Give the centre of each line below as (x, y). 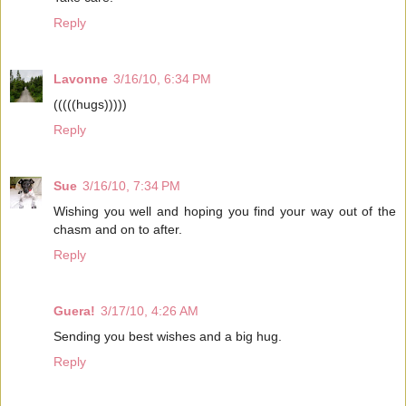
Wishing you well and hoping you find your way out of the (225, 211)
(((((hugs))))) (90, 104)
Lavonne (81, 78)
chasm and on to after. (118, 229)
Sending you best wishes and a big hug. (168, 336)
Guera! (74, 310)
